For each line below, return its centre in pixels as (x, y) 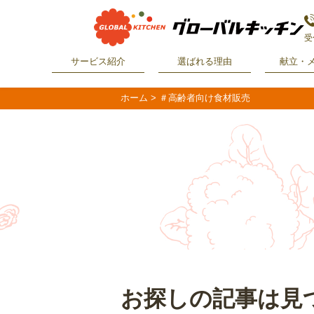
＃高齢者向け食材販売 (205, 97)
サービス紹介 (98, 62)
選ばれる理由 (205, 62)
